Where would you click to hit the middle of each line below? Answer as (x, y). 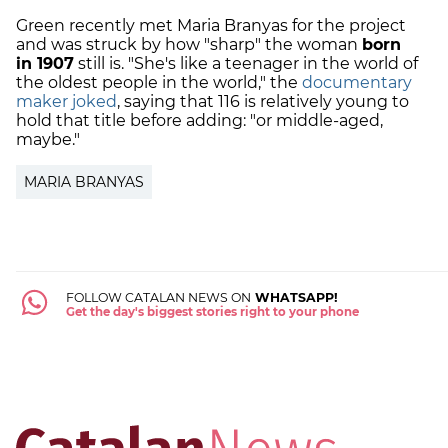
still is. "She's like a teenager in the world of (246, 64)
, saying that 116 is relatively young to (263, 102)
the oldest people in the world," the (159, 83)
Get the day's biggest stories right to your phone (212, 312)
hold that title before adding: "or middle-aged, (199, 121)
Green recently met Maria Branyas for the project (211, 26)
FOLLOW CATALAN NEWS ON (158, 298)
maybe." (50, 140)
